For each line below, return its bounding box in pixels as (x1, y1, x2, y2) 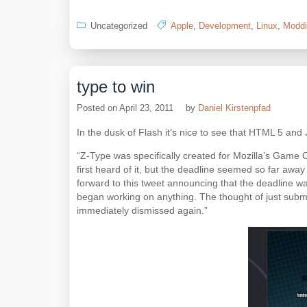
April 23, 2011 (119, 103, 173, 113)
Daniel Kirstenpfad (198, 103, 271, 113)
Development (199, 21, 251, 31)
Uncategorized (90, 21, 147, 31)
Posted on (77, 103, 119, 113)
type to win (77, 77, 155, 96)
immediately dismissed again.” (77, 205, 208, 216)
